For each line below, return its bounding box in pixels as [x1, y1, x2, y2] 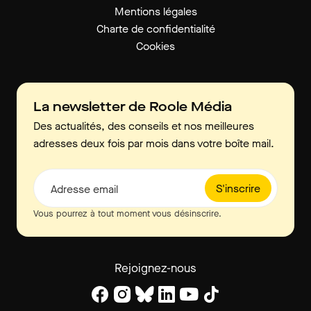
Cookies [136, 39, 175, 54]
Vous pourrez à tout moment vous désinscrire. [33, 208, 221, 220]
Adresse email [51, 182, 118, 197]
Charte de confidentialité [96, 22, 215, 37]
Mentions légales [114, 4, 197, 19]
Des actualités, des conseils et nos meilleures [33, 119, 254, 134]
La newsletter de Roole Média [33, 98, 232, 116]
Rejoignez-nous [115, 260, 196, 277]
